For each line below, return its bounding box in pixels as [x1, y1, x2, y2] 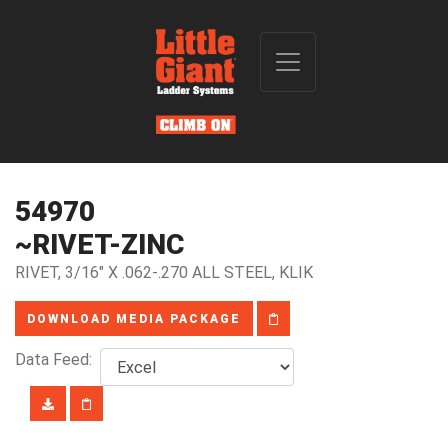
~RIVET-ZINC [15, 228, 184, 261]
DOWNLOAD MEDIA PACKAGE [27, 312, 241, 326]
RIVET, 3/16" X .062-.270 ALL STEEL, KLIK [15, 263, 313, 282]
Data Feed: [15, 350, 100, 369]
